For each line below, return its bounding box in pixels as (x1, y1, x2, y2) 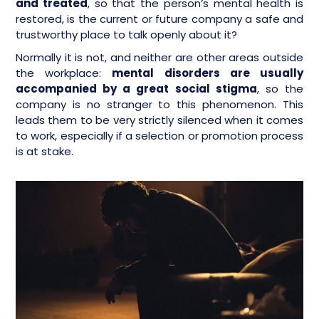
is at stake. (16, 144, 76, 159)
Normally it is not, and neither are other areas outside (16, 50, 303, 65)
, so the (256, 81, 304, 96)
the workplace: (16, 66, 113, 80)
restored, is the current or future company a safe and (16, 11, 303, 26)
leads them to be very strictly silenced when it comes (16, 113, 303, 127)
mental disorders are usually (112, 66, 304, 80)
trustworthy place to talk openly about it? (16, 27, 240, 42)
